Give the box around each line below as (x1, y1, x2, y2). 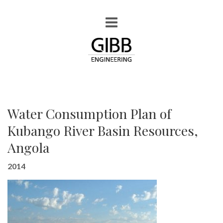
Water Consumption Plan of (7, 105, 171, 122)
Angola (7, 138, 49, 156)
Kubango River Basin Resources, (7, 121, 198, 139)
